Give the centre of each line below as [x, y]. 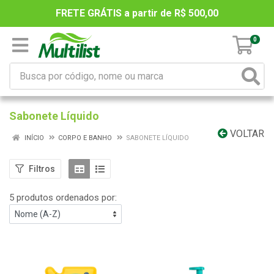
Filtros [42, 168]
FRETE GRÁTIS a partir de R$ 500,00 [137, 13]
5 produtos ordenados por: [63, 198]
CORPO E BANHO [85, 138]
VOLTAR [246, 134]
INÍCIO [33, 138]
